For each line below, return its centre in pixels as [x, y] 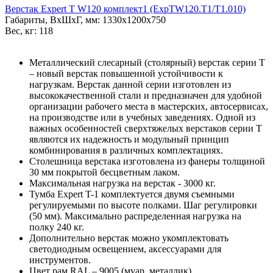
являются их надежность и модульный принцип [129, 139]
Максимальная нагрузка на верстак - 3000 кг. [122, 183]
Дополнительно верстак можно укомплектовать [129, 238]
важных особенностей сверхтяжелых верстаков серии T [146, 128]
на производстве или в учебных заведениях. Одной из [142, 117]
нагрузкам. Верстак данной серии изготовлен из [130, 84]
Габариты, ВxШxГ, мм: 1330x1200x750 [85, 19]
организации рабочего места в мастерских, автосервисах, [149, 106]
